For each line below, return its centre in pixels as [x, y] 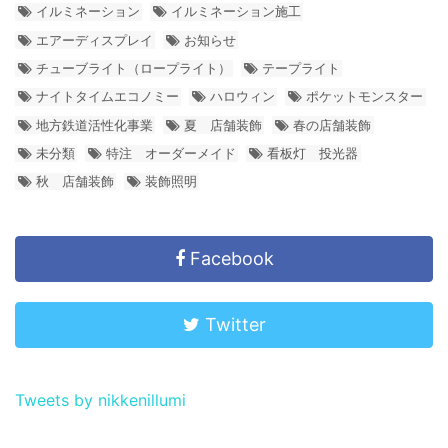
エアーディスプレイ [94, 39]
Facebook [229, 259]
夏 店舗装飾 [222, 124]
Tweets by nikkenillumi [100, 400]
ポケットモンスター [364, 96]
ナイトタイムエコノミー [107, 96]
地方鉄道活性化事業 [94, 124]
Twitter [232, 325]
